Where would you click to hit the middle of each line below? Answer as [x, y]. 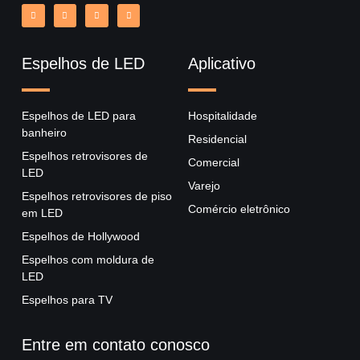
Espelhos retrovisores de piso [97, 196]
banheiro [44, 132]
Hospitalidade [223, 115]
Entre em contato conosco [116, 344]
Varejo [204, 185]
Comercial [214, 162]
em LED [42, 213]
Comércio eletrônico [239, 209]
